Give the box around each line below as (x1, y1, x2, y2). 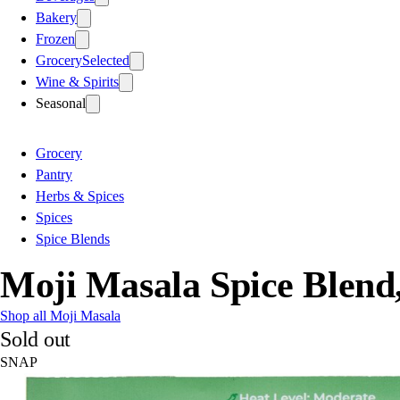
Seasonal (36, 95, 86, 111)
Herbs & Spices (36, 187, 124, 204)
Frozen (36, 30, 75, 46)
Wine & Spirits (36, 73, 119, 89)
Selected (82, 52, 129, 68)
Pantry (36, 166, 72, 182)
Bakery (36, 9, 77, 25)
